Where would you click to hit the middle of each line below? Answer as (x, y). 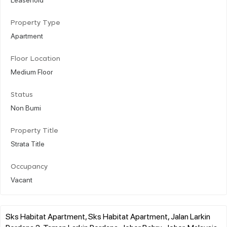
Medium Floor (32, 71)
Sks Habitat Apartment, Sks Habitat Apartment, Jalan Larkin (108, 216)
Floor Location (35, 59)
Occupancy (29, 167)
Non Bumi (26, 107)
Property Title (34, 131)
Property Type (35, 23)
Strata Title (28, 143)
